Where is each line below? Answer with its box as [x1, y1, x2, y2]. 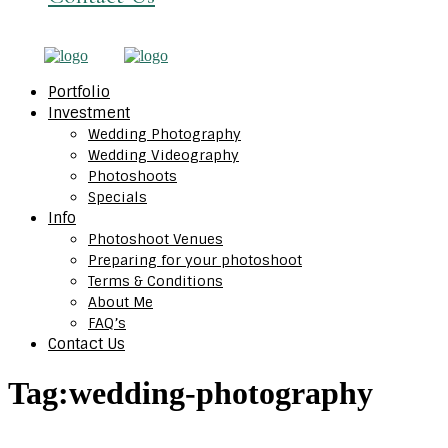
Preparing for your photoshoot [88, 251, 302, 269]
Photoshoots [88, 167, 177, 185]
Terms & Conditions [88, 272, 223, 290]
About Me [88, 293, 153, 311]
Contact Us [48, 334, 125, 354]
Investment [48, 103, 130, 123]
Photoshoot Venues [88, 230, 223, 248]
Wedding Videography [88, 146, 239, 164]
